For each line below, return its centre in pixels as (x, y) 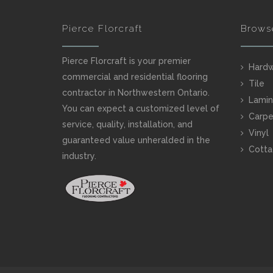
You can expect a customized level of (141, 109)
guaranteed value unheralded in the (136, 140)
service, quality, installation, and (127, 125)
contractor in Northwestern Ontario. (136, 93)
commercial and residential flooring (135, 77)
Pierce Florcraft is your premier (126, 61)
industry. (79, 156)
